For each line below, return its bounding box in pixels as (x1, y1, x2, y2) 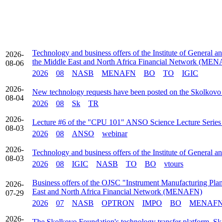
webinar (102, 129, 127, 138)
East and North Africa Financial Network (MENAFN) (32, 187, 202, 196)
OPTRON (102, 199, 134, 207)
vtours (164, 160, 183, 168)
